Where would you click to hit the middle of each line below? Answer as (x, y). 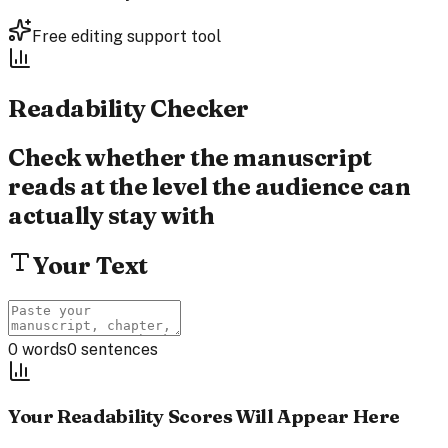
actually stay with (111, 215)
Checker (199, 108)
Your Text (90, 265)
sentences (117, 349)
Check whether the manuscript (190, 157)
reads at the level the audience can (209, 186)
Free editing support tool (126, 36)
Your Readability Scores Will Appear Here (204, 417)
